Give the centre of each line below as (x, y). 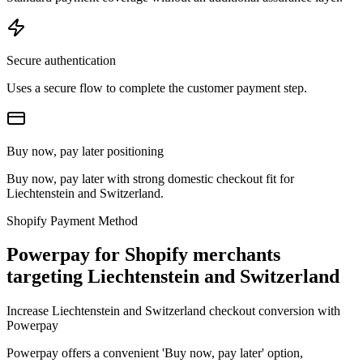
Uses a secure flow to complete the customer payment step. (157, 88)
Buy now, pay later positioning (85, 151)
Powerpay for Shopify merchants (143, 255)
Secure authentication (61, 60)
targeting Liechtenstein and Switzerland (173, 277)
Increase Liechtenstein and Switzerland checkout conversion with (173, 311)
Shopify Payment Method (72, 220)
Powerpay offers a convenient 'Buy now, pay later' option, (155, 353)
